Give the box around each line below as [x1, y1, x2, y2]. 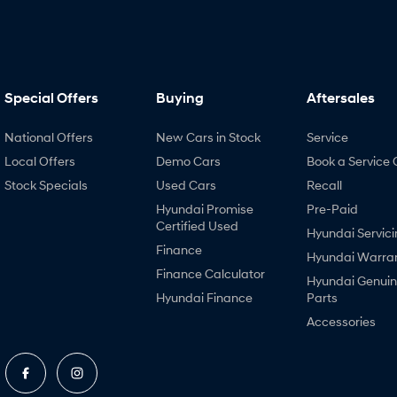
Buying [155, 90, 204, 106]
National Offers [4, 129, 93, 144]
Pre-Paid [307, 201, 358, 216]
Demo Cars [155, 153, 221, 168]
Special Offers [4, 90, 98, 106]
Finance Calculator [155, 266, 265, 281]
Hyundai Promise [155, 201, 253, 216]
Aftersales [307, 90, 375, 106]
